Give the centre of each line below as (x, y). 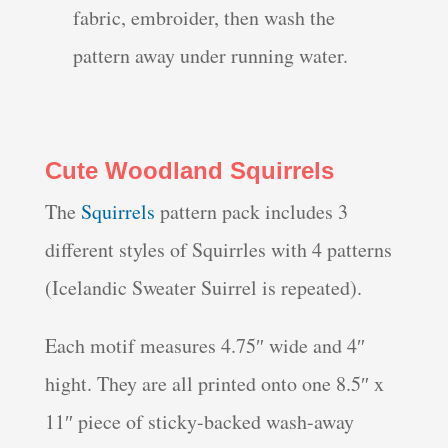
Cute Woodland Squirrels (189, 171)
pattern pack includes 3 (253, 212)
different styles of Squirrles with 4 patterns (218, 250)
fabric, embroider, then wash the (204, 18)
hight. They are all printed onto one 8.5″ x (214, 384)
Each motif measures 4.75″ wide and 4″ (204, 346)
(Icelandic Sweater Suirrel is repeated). (203, 288)
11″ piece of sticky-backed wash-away (199, 422)
